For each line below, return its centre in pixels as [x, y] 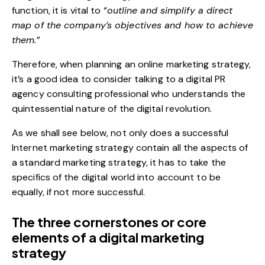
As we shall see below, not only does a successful [120, 132]
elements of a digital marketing [108, 237]
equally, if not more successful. [79, 192]
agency [28, 93]
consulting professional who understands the [145, 93]
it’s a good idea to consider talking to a [99, 79]
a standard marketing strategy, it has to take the [119, 162]
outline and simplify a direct [170, 10]
